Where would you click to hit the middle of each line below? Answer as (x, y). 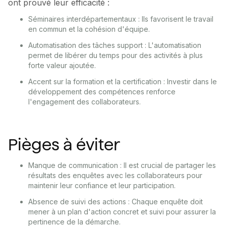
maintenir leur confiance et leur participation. (102, 186)
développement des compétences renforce (102, 92)
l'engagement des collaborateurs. (84, 102)
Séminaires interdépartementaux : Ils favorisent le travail (121, 19)
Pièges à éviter (64, 145)
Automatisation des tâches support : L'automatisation (115, 45)
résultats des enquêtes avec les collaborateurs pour (115, 176)
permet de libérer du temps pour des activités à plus (116, 55)
